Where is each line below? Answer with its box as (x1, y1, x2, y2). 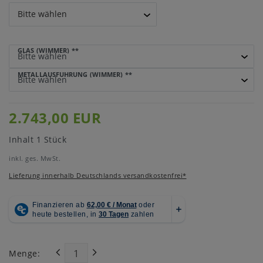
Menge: (9, 247, 40, 259)
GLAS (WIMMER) (18, 46, 70, 55)
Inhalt (9, 134, 36, 146)
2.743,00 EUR (9, 109, 101, 128)
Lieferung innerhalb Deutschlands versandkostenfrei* (9, 171, 187, 180)
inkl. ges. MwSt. (9, 154, 60, 163)
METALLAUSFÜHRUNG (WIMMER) (18, 69, 123, 79)
